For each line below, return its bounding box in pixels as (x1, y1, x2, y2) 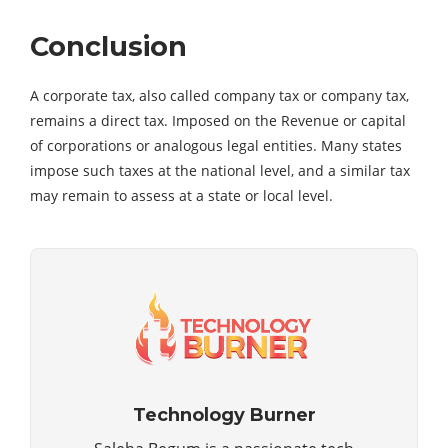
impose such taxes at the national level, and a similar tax (30, 160, 410, 180)
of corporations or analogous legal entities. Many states (30, 135, 402, 155)
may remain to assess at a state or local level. (30, 185, 333, 205)
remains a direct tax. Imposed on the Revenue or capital (30, 110, 406, 130)
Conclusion (30, 29, 187, 63)
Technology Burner (132, 403, 316, 426)
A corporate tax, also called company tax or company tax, (30, 85, 409, 105)
